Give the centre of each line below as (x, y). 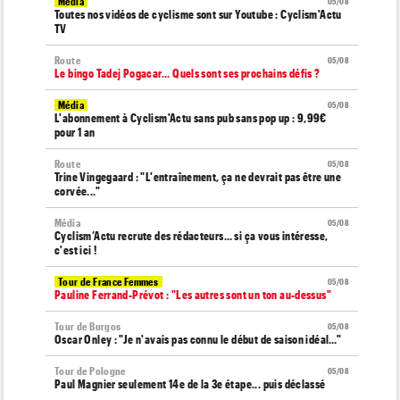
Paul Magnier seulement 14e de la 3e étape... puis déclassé (190, 383)
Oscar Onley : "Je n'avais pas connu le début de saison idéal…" (198, 339)
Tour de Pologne (90, 371)
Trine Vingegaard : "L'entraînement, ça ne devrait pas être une (198, 176)
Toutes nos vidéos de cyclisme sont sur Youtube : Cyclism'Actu (198, 14)
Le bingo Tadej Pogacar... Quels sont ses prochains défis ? (187, 73)
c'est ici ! (76, 250)
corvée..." (77, 191)
